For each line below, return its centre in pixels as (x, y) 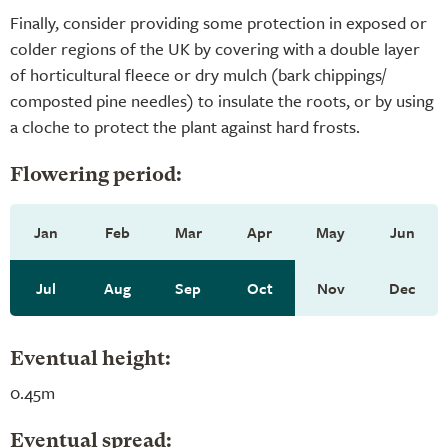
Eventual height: (90, 359)
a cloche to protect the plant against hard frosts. (185, 126)
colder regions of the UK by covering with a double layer (215, 48)
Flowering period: (96, 175)
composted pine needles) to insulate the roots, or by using (222, 100)
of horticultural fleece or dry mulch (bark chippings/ (198, 74)
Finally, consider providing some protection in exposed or (218, 22)
